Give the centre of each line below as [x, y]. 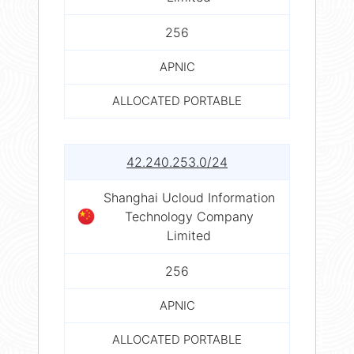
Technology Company [189, 216]
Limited [189, 235]
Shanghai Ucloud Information [189, 197]
